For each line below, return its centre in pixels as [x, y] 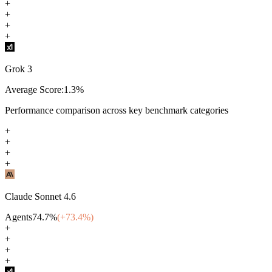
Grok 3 [19, 69]
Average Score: [34, 89]
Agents [19, 217]
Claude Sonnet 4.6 [40, 196]
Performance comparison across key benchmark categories [117, 110]
